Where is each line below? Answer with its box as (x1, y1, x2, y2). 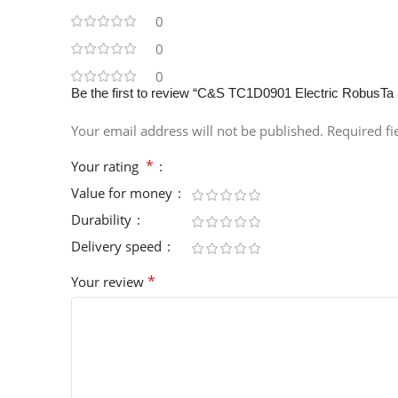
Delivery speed (71, 237, 165, 256)
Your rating (71, 157, 146, 176)
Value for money (71, 184, 176, 203)
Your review (71, 273, 147, 291)
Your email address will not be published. (71, 122, 323, 140)
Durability (71, 211, 135, 229)
